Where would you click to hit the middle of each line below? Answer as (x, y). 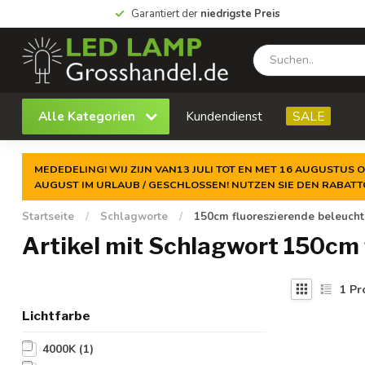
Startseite (48, 217)
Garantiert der (165, 14)
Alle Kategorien (88, 116)
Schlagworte (134, 217)
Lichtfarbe (56, 316)
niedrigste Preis (240, 14)
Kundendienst (224, 116)
